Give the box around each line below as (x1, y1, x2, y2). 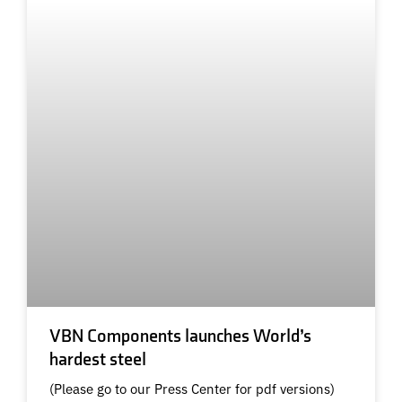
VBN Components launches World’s (49, 325, 311, 347)
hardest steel (49, 348, 146, 371)
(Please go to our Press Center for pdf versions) (49, 378, 335, 398)
